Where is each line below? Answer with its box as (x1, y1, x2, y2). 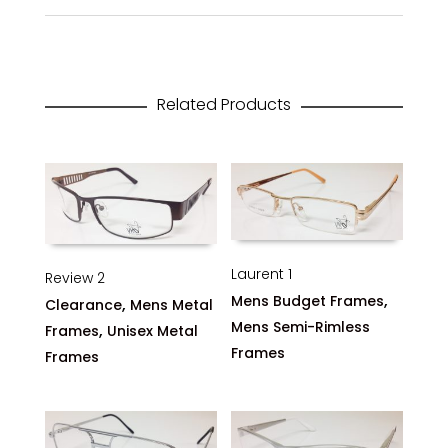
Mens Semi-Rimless (231, 317, 371, 338)
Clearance (44, 294, 122, 315)
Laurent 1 (231, 264, 293, 285)
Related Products (156, 92, 291, 116)
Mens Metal (129, 294, 213, 315)
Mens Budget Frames (231, 291, 385, 312)
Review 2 (44, 267, 105, 288)
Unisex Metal (106, 320, 198, 341)
